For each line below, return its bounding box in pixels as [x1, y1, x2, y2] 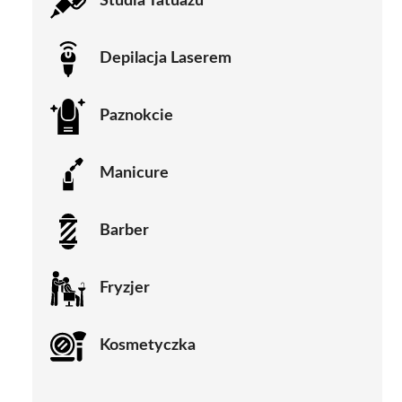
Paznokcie [100, 108, 173, 125]
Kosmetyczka [100, 337, 196, 354]
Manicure [100, 165, 169, 182]
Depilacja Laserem [100, 50, 232, 67]
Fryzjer [100, 280, 150, 297]
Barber [100, 223, 149, 240]
